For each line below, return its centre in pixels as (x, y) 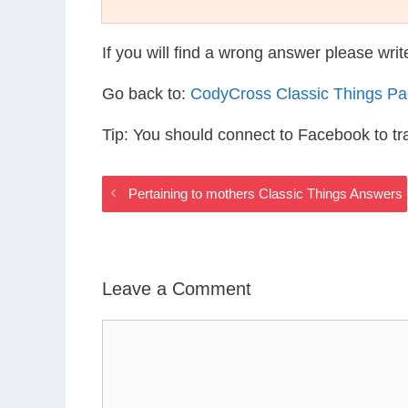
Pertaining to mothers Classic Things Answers (266, 193)
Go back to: (146, 94)
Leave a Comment (177, 288)
